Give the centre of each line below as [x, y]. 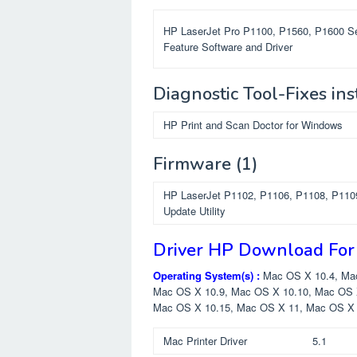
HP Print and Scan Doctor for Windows [253, 124]
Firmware [192, 164]
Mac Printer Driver [205, 340]
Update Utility [194, 210]
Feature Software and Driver [228, 46]
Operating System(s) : [206, 275]
